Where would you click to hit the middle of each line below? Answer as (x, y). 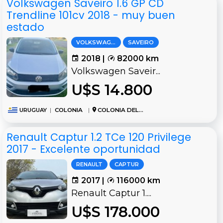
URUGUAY (33, 110)
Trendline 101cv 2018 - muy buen (91, 15)
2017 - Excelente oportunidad (83, 149)
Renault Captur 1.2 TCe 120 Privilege (99, 137)
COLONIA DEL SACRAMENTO (118, 110)
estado (25, 27)
